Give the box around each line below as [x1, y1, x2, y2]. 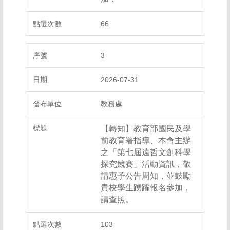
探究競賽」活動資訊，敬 [101, 159, 191, 169]
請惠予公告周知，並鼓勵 [101, 171, 191, 181]
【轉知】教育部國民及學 [101, 124, 191, 133]
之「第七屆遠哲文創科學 [101, 147, 191, 157]
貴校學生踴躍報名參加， [101, 183, 191, 193]
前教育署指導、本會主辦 [101, 136, 191, 145]
